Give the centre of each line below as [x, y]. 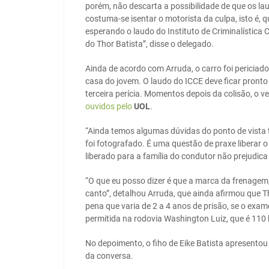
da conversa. [109, 256]
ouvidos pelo [110, 107]
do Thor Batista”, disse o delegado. [150, 44]
